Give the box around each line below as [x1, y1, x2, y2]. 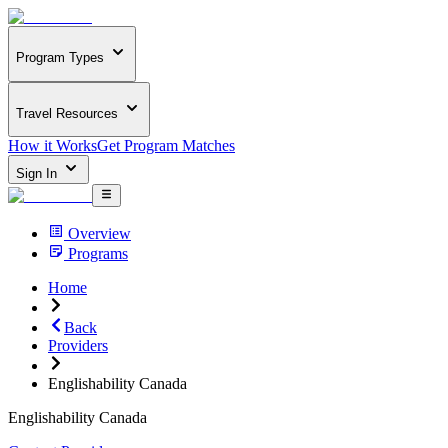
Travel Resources [16, 105, 118, 121]
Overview [68, 224, 131, 242]
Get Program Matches [97, 137, 235, 155]
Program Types [16, 50, 104, 66]
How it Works [8, 137, 97, 155]
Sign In [16, 166, 61, 182]
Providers [48, 336, 108, 354]
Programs [68, 244, 128, 262]
